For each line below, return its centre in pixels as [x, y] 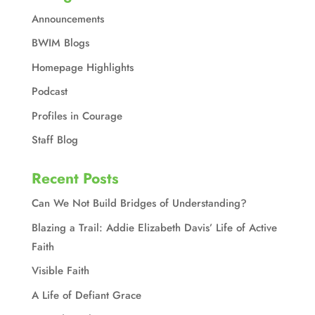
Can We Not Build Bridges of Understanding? [139, 204]
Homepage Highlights [82, 67]
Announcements [67, 19]
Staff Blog [54, 140]
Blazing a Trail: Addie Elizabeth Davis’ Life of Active [154, 227]
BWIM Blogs [60, 43]
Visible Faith [60, 271]
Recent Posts [75, 179]
